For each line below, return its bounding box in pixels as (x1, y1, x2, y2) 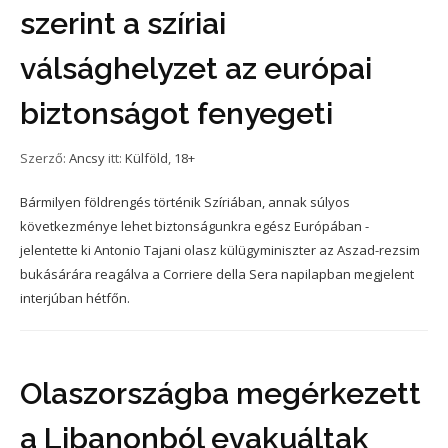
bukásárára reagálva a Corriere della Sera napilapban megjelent (20, 265, 414, 283)
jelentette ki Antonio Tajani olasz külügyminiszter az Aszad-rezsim (20, 241, 420, 259)
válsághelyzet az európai (20, 51, 372, 86)
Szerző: (20, 149, 69, 167)
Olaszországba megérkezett (20, 376, 421, 411)
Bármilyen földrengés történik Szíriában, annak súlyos (20, 193, 350, 211)
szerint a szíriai (20, 6, 226, 41)
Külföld (125, 149, 168, 167)
